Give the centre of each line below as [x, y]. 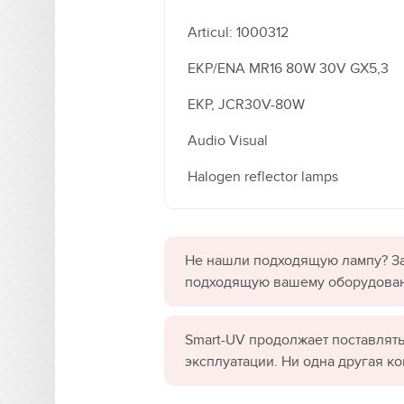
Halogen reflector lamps [263, 177]
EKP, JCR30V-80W [246, 105]
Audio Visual [228, 141]
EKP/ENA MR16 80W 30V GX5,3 [288, 69]
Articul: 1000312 [238, 33]
